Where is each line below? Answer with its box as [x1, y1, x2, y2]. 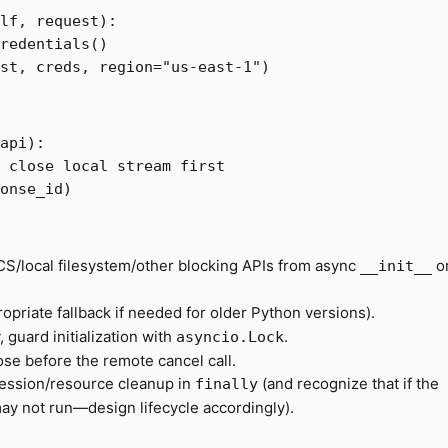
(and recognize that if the [258, 374, 439, 393]
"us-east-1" [162, 58, 261, 76]
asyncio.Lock [176, 328, 284, 346]
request [36, 12, 99, 30]
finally [195, 375, 258, 393]
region [99, 58, 153, 76]
